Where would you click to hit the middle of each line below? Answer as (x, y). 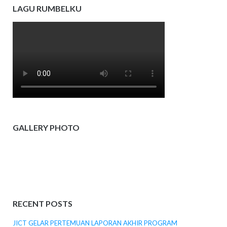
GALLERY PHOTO (46, 127)
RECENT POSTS (42, 203)
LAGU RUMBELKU (47, 9)
